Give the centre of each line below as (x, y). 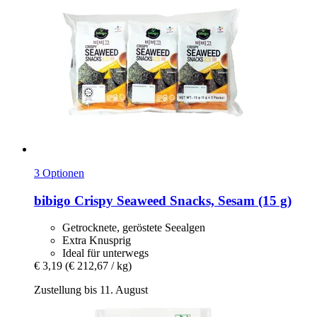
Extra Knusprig (97, 241)
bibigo (52, 200)
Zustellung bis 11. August (91, 290)
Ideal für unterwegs (105, 253)
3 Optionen (59, 173)
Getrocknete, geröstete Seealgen (134, 228)
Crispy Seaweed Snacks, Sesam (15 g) (181, 200)
